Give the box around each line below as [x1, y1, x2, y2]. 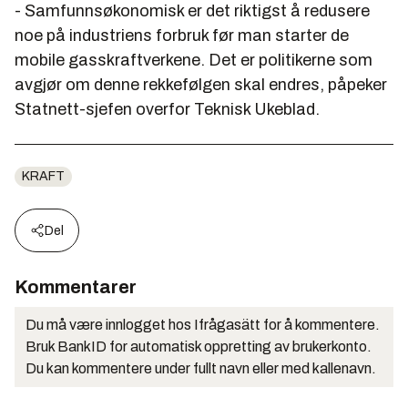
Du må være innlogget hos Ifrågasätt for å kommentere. [25, 316, 380, 332]
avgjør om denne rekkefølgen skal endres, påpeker [15, 75, 387, 94]
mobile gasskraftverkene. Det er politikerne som [15, 50, 372, 69]
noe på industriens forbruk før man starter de [15, 25, 349, 45]
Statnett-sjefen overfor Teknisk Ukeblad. [15, 99, 320, 118]
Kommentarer [15, 276, 137, 297]
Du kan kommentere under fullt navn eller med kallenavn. [25, 360, 376, 376]
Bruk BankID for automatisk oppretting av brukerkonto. [25, 338, 372, 354]
